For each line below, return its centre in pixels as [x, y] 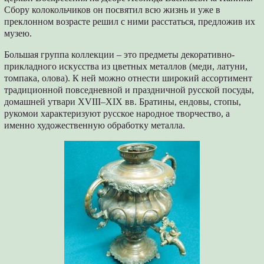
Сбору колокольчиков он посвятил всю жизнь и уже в [113, 10]
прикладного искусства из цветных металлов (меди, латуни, [126, 67]
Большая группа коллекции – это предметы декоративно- [120, 55]
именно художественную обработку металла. [95, 126]
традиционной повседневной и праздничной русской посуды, [129, 90]
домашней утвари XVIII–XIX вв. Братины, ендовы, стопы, [123, 102]
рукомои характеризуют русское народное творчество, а [117, 114]
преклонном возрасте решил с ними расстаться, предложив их [130, 22]
